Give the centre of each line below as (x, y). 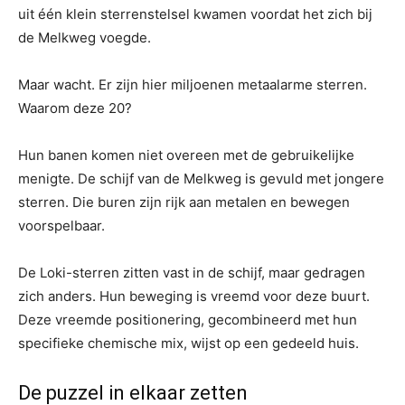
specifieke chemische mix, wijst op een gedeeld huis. (188, 343)
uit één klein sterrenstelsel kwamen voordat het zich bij (195, 14)
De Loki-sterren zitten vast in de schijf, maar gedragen (192, 272)
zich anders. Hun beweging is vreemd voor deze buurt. (194, 296)
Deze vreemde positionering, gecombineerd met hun (188, 319)
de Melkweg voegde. (85, 37)
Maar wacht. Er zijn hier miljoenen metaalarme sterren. (193, 84)
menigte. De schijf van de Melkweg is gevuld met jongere (201, 178)
